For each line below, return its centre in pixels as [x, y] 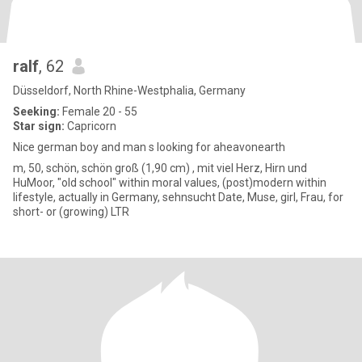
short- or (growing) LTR [71, 212]
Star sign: [39, 126]
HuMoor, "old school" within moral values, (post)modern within [170, 183]
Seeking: [36, 112]
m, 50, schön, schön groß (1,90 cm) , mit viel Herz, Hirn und [160, 168]
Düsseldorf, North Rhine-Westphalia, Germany [129, 90]
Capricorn [90, 126]
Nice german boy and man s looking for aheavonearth [149, 147]
